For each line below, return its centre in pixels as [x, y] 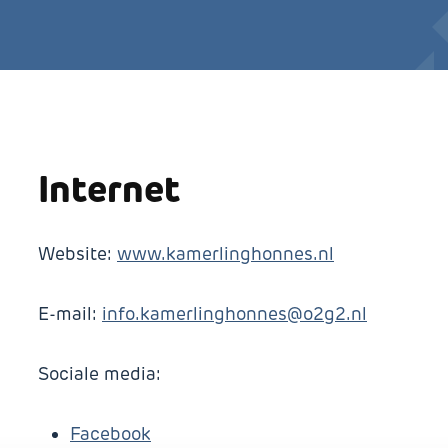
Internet [109, 189]
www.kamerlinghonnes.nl [225, 254]
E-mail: [70, 314]
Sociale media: [99, 374]
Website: [77, 254]
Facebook [110, 434]
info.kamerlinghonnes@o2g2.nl [234, 314]
